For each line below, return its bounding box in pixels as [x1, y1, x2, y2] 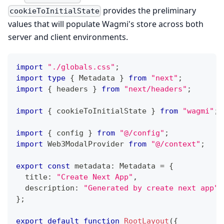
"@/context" [151, 139, 200, 148]
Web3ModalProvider [43, 139, 128, 148]
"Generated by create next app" [83, 183, 218, 192]
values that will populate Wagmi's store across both [8, 18, 203, 29]
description [16, 183, 74, 192]
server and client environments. [8, 31, 128, 42]
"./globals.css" [47, 62, 115, 71]
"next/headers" [124, 84, 187, 93]
